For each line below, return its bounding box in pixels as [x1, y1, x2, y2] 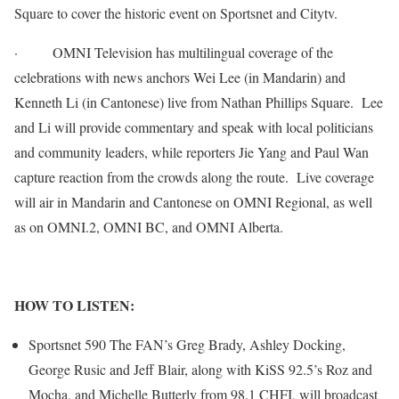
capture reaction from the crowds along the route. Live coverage [14, 167, 374, 186]
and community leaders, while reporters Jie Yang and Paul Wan [14, 142, 369, 161]
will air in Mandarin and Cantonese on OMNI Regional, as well [14, 192, 372, 211]
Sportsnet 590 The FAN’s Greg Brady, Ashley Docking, [28, 335, 346, 354]
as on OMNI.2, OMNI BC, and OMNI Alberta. [14, 217, 283, 236]
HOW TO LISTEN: [14, 295, 134, 315]
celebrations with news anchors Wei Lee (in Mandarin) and [14, 68, 346, 86]
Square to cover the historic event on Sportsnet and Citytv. [14, 4, 338, 22]
